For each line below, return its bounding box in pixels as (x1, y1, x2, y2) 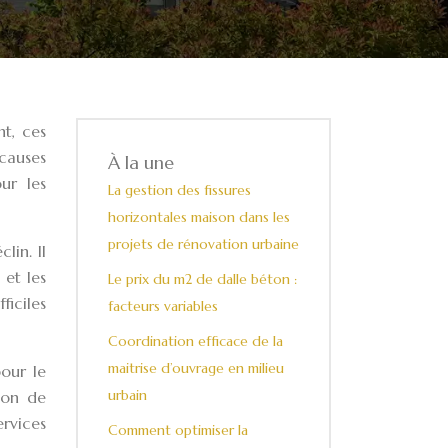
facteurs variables (108, 297, 218, 315)
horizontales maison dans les (108, 208, 290, 226)
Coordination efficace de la (108, 332, 283, 350)
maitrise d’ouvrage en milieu (108, 359, 284, 377)
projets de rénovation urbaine (108, 235, 299, 253)
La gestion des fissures (108, 181, 251, 199)
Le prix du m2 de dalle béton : (108, 270, 297, 288)
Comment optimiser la (108, 421, 248, 439)
